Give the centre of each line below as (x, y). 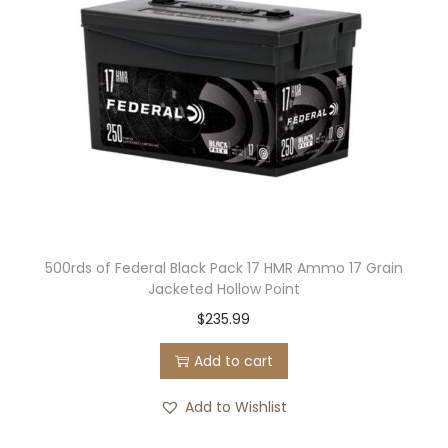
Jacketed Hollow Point (223, 289)
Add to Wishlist (236, 407)
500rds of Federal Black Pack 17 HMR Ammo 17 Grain (223, 268)
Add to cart (233, 361)
